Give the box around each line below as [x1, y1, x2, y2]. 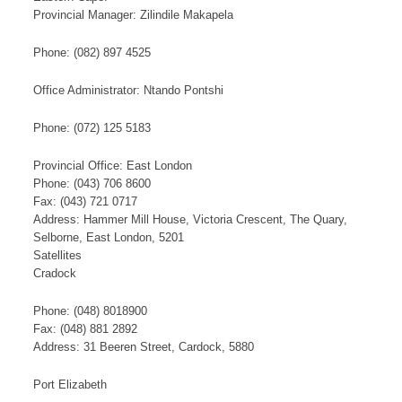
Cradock [33, 267, 76, 280]
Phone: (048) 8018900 [33, 305, 147, 318]
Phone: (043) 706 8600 [33, 178, 151, 190]
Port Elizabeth [33, 379, 107, 391]
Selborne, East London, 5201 [33, 232, 184, 244]
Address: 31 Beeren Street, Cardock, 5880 [33, 341, 254, 354]
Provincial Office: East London [33, 160, 192, 172]
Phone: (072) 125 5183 [33, 122, 151, 135]
